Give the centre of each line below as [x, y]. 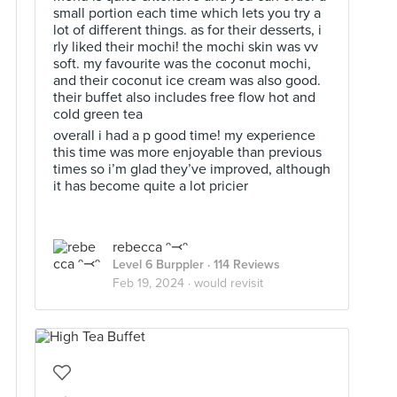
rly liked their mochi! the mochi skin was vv [186, 47]
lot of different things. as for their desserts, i [187, 30]
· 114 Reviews [242, 265]
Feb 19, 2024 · [153, 283]
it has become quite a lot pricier [151, 186]
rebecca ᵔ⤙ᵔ [150, 247]
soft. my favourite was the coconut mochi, [182, 64]
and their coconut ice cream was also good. [187, 81]
